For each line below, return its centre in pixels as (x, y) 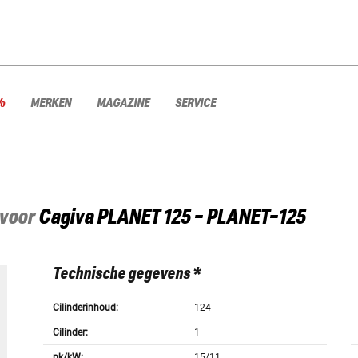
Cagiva (66, 218)
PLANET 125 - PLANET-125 (201, 218)
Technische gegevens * (126, 274)
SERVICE (195, 103)
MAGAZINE (123, 103)
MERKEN (51, 103)
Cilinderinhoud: (85, 308)
